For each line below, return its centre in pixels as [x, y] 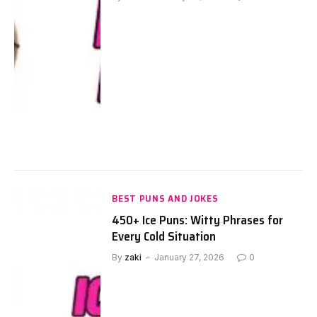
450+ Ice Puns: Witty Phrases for [198, 220]
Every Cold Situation [164, 236]
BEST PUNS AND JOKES [165, 198]
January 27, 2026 [190, 257]
